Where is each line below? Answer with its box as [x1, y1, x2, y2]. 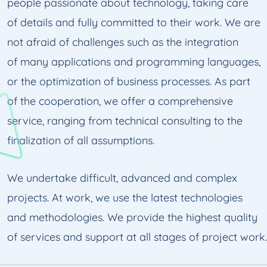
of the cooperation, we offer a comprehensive [7, 94, 233, 108]
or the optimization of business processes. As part [7, 74, 250, 88]
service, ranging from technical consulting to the [7, 114, 243, 128]
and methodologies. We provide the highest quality [7, 210, 257, 224]
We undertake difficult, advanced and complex [7, 171, 237, 185]
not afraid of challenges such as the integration [7, 35, 238, 49]
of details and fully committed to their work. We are [7, 15, 260, 29]
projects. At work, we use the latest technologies [7, 191, 243, 204]
